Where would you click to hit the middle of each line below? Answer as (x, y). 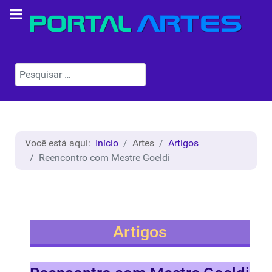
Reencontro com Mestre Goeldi (104, 158)
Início (107, 143)
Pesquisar (36, 70)
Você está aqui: (60, 143)
